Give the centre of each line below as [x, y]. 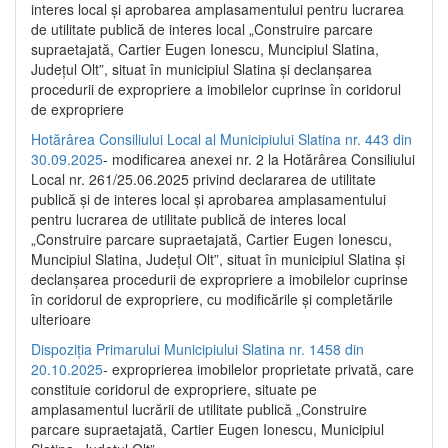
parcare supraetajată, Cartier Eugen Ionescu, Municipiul [207, 428]
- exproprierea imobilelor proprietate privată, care [258, 368]
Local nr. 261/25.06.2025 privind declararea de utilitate [203, 178]
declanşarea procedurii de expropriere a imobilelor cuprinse [219, 278]
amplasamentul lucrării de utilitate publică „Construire [199, 408]
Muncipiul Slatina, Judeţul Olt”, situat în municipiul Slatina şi [218, 258]
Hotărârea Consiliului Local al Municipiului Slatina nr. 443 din [221, 138]
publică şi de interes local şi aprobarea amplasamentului [208, 198]
